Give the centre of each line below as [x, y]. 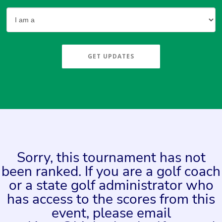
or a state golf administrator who [111, 186]
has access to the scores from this [111, 199]
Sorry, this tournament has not [111, 158]
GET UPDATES [111, 56]
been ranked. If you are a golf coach [111, 172]
